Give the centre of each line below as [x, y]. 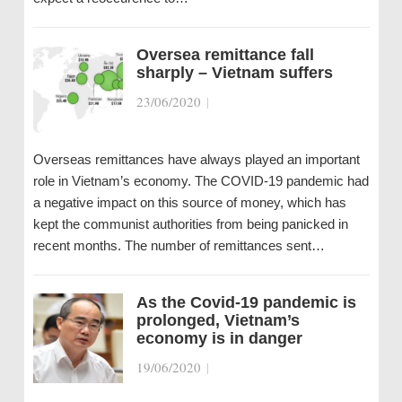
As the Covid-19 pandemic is [246, 302]
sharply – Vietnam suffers [234, 73]
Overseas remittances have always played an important [196, 159]
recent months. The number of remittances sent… [179, 245]
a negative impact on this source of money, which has [189, 202]
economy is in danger [219, 338]
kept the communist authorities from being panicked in [190, 224]
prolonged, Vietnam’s [218, 320]
